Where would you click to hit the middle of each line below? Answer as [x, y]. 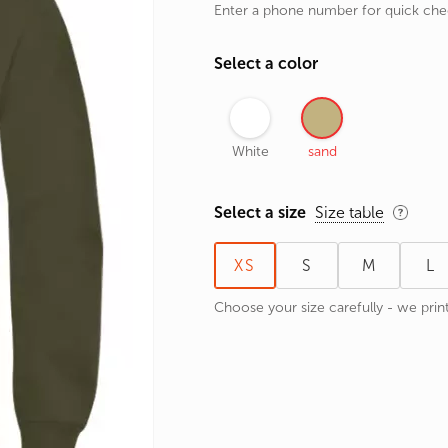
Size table [349, 213]
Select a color [266, 64]
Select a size [260, 213]
